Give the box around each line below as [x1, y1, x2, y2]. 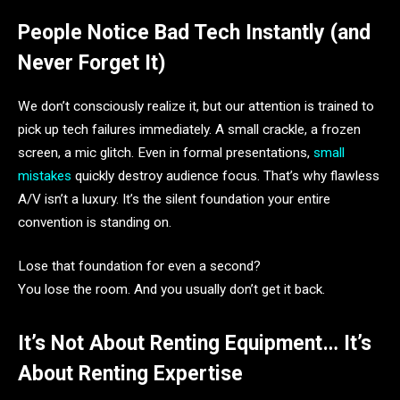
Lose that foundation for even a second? [18, 258, 261, 275]
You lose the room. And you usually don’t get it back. [18, 281, 325, 298]
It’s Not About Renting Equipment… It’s [18, 331, 371, 356]
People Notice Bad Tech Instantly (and [18, 21, 371, 46]
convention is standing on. [18, 213, 171, 230]
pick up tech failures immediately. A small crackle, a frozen [18, 121, 361, 137]
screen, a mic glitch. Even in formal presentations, [18, 144, 313, 161]
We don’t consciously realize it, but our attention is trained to [18, 97, 374, 114]
